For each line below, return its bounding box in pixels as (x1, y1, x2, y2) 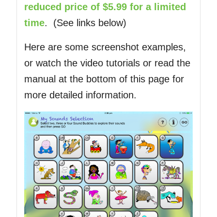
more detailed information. (24, 90, 137, 100)
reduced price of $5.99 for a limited (24, 1, 186, 12)
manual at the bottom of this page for (24, 74, 184, 84)
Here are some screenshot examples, (24, 42, 186, 52)
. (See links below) (44, 17, 126, 28)
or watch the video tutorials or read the (24, 58, 190, 68)
